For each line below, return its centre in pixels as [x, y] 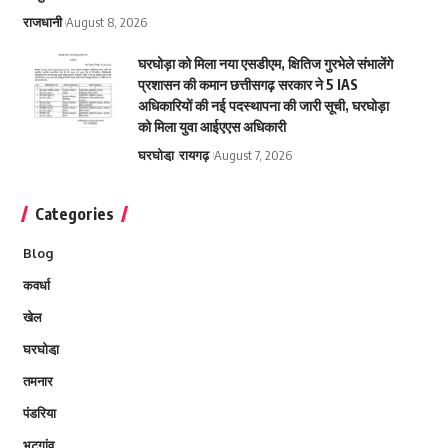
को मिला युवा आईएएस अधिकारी [211, 126]
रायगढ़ [194, 155]
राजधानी [42, 22]
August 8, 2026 [106, 22]
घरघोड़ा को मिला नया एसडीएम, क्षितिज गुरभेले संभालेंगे [265, 63]
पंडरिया [39, 413]
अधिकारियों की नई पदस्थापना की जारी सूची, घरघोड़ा [263, 105]
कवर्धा [36, 285]
